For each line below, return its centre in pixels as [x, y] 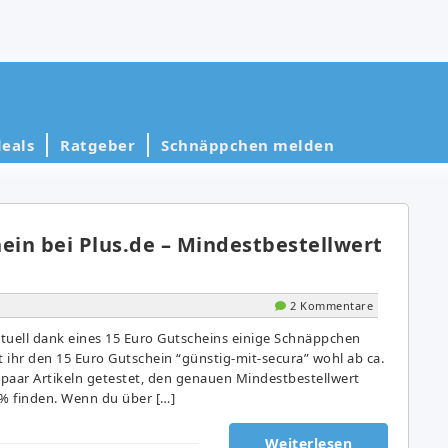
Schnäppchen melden [247, 144]
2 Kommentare [331, 305]
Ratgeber [97, 144]
